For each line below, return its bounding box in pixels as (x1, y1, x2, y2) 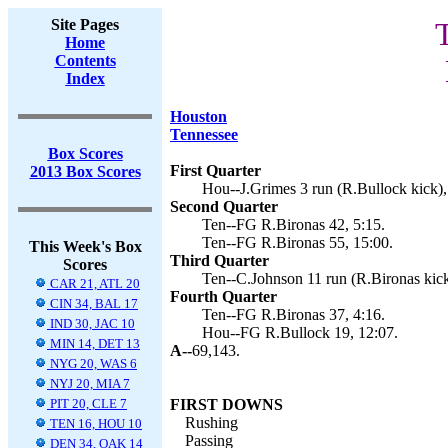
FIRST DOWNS (170, 396, 283, 413)
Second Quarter (170, 198, 278, 215)
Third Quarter (170, 252, 269, 269)
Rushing (185, 414, 238, 431)
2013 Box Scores (29, 163, 141, 180)
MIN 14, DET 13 (47, 336, 140, 351)
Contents (54, 52, 116, 69)
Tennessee (170, 126, 238, 143)
